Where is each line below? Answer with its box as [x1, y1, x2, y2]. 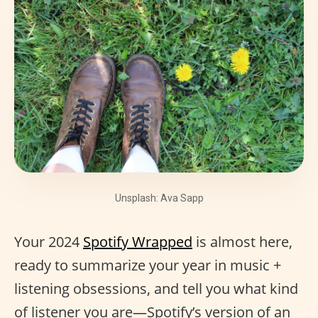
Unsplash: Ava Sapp [114, 192, 204, 204]
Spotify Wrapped [83, 232, 192, 251]
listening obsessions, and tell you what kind [14, 279, 298, 298]
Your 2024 [14, 232, 83, 251]
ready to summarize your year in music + [14, 256, 281, 275]
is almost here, [192, 232, 292, 251]
